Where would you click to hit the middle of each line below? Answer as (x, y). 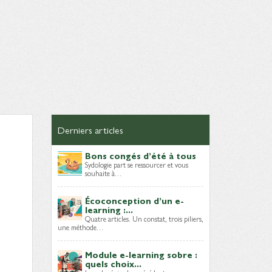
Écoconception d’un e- (134, 200)
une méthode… (80, 227)
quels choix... (113, 263)
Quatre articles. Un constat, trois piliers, (144, 219)
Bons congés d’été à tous (140, 155)
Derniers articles (90, 130)
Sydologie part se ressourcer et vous (136, 165)
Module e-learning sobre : (141, 254)
